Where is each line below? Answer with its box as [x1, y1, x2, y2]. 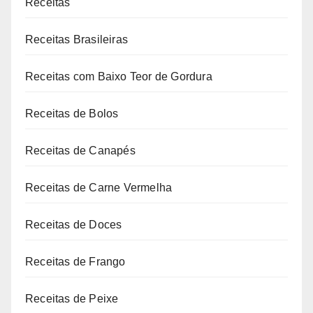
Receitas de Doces [25, 219, 122, 231]
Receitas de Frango [25, 256, 126, 268]
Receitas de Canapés [25, 145, 136, 157]
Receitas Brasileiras [25, 34, 128, 46]
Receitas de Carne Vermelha [25, 182, 173, 194]
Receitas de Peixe [25, 293, 119, 305]
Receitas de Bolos [25, 108, 119, 120]
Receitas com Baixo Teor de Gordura [25, 71, 212, 83]
